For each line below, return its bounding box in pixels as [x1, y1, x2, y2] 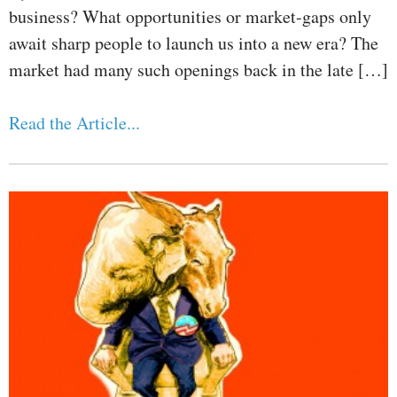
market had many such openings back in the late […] [9, 58, 388, 82]
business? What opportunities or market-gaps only [9, 4, 371, 29]
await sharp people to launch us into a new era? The [9, 31, 378, 56]
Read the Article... [9, 111, 140, 136]
